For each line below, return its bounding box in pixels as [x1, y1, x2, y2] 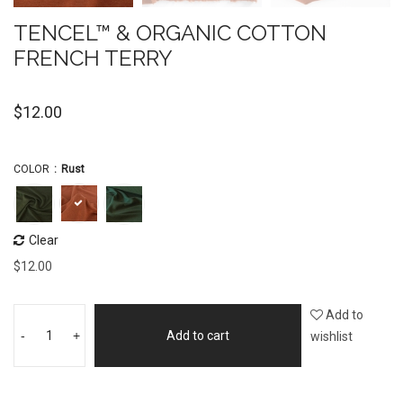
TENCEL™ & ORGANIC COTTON [13, 20, 327, 46]
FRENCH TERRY [13, 45, 173, 71]
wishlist [310, 329, 353, 344]
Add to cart [166, 328, 229, 343]
